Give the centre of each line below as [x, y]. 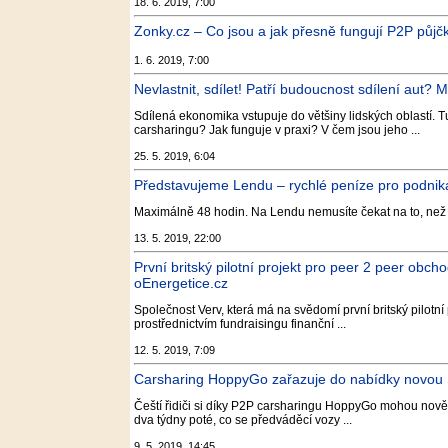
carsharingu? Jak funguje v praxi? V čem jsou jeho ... [277, 130]
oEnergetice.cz [181, 283]
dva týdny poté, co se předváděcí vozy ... [243, 420]
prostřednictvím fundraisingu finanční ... [240, 324]
